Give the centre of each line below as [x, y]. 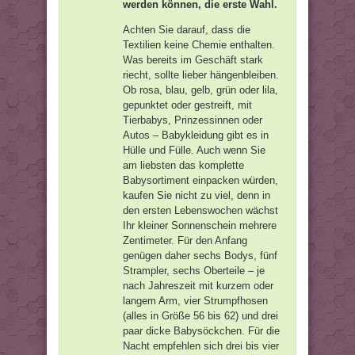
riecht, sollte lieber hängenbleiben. [201, 75]
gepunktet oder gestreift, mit [187, 105]
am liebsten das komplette [183, 165]
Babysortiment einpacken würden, [200, 180]
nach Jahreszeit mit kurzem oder [198, 286]
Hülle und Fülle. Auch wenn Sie [194, 150]
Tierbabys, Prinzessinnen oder [193, 120]
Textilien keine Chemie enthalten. [199, 45]
